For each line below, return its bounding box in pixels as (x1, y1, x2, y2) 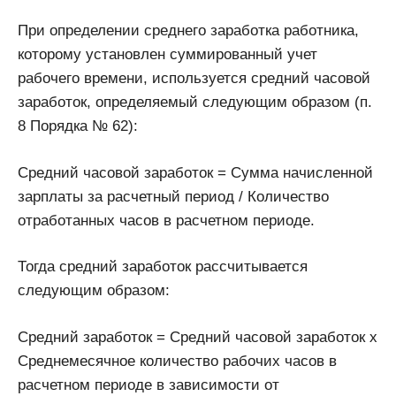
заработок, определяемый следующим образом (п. (18, 94, 372, 111)
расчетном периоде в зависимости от (18, 376, 279, 393)
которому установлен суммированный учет (18, 46, 317, 64)
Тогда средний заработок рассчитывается (18, 258, 308, 276)
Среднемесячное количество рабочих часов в (18, 352, 337, 369)
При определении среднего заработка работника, (18, 22, 359, 40)
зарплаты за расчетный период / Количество (18, 187, 329, 205)
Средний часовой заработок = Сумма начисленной (18, 164, 373, 181)
